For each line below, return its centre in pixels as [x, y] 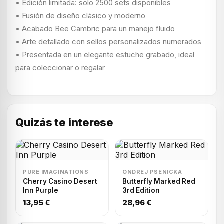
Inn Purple [41, 190]
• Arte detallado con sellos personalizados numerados [108, 42]
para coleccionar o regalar [60, 68]
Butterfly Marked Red [159, 181]
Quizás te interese [65, 122]
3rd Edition [141, 190]
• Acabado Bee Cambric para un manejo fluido [95, 29]
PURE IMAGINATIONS [56, 172]
